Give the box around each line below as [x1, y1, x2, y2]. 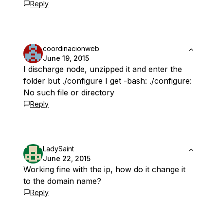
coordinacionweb [43, 44, 99, 53]
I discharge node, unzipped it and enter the [23, 64, 182, 74]
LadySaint [43, 145, 74, 153]
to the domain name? [23, 176, 101, 186]
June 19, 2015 [43, 54, 89, 63]
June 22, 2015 [43, 154, 91, 163]
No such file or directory [23, 88, 114, 98]
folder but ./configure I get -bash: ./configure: [23, 76, 192, 86]
